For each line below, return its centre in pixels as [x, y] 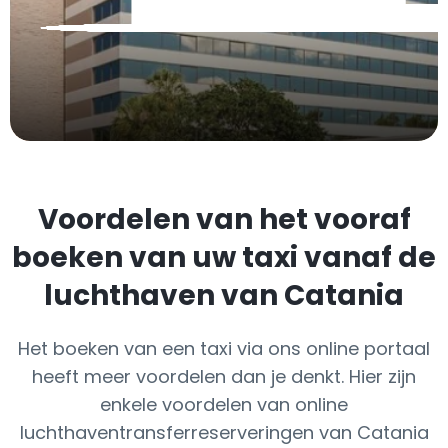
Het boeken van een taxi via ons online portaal [224, 348]
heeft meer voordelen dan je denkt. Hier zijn [224, 376]
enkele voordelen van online [224, 404]
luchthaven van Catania [224, 295]
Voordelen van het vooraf [224, 219]
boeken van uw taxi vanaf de [224, 257]
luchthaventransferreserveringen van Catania [224, 432]
